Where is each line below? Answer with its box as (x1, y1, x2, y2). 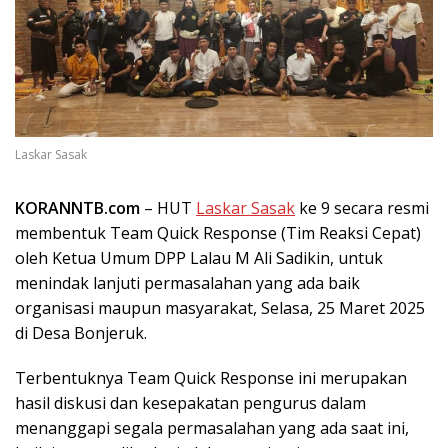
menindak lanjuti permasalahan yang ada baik (15, 271, 360, 294)
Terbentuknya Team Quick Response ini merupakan (15, 366, 407, 389)
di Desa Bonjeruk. (15, 321, 147, 344)
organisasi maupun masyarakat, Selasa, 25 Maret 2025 (15, 296, 425, 319)
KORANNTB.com (15, 196, 140, 219)
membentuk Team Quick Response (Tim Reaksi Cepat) (15, 221, 421, 244)
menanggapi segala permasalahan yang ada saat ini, (15, 416, 409, 439)
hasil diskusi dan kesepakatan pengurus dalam (15, 391, 366, 414)
